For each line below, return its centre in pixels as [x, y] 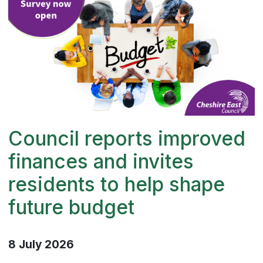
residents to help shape [117, 185]
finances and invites [101, 162]
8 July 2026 [41, 245]
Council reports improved [127, 139]
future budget [74, 208]
